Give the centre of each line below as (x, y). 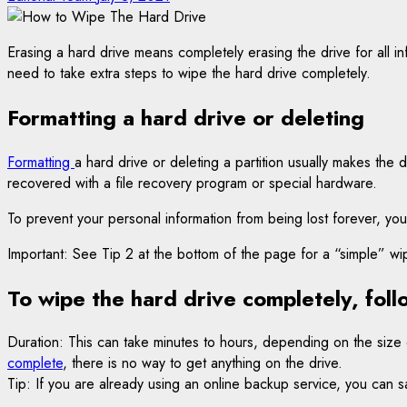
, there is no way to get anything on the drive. (203, 363)
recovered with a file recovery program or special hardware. (192, 183)
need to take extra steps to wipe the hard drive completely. (189, 73)
